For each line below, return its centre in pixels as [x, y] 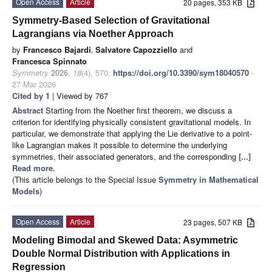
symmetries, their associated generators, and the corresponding [125, 156]
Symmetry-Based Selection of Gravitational [111, 20]
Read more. [34, 168]
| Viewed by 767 [79, 95]
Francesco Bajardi [57, 49]
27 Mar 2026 [34, 84]
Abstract [29, 110]
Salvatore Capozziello [136, 49]
